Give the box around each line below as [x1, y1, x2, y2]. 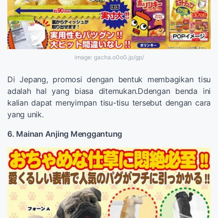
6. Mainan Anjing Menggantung [7, 129, 122, 139]
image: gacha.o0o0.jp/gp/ [74, 54, 144, 61]
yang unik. [7, 109, 44, 120]
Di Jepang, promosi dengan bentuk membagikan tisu [7, 74, 211, 85]
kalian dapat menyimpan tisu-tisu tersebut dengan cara [7, 98, 211, 108]
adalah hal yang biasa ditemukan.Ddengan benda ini [7, 86, 211, 96]
